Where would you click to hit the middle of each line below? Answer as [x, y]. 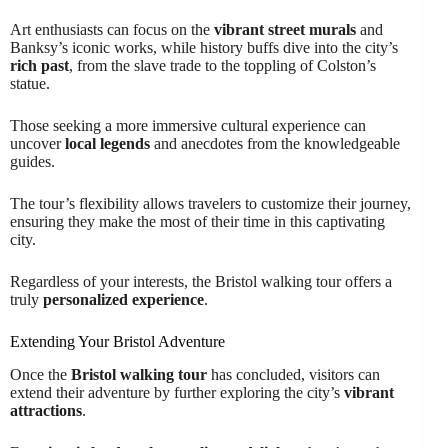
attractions [46, 410]
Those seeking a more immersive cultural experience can [188, 125]
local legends [107, 143]
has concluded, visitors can [293, 374]
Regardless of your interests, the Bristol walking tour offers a [201, 281]
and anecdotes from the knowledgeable [275, 143]
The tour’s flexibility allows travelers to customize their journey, [210, 203]
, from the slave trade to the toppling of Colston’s [222, 65]
